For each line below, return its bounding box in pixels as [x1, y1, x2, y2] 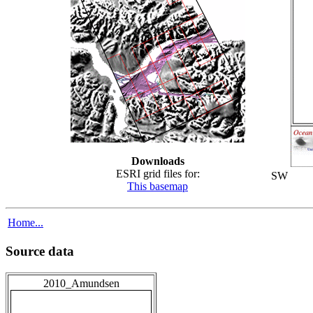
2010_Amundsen [43, 277, 119, 290]
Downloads [131, 154, 184, 167]
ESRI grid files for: [115, 167, 200, 180]
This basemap [127, 180, 188, 192]
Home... [8, 216, 43, 228]
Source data [6, 244, 74, 259]
